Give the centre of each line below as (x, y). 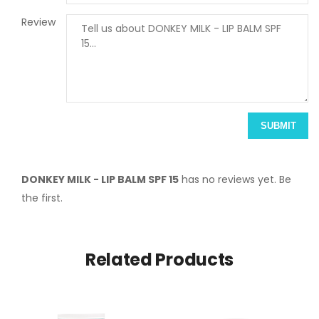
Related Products (159, 260)
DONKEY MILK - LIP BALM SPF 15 (100, 180)
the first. (42, 198)
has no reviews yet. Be (235, 180)
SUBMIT (278, 126)
